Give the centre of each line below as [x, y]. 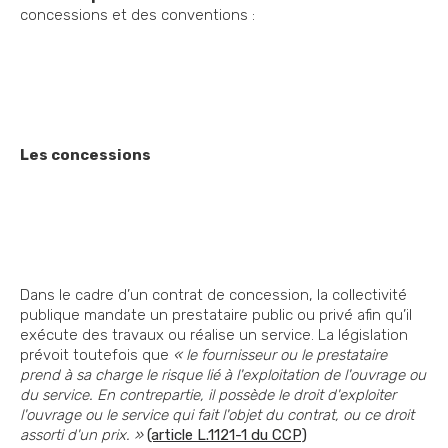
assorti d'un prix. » [81, 435]
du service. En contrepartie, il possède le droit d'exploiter [208, 395]
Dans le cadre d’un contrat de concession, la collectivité [213, 295]
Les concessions [85, 155]
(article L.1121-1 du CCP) [227, 435]
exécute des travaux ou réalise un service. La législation [214, 335]
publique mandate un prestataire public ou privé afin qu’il [216, 315]
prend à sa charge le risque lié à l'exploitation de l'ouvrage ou [223, 375]
